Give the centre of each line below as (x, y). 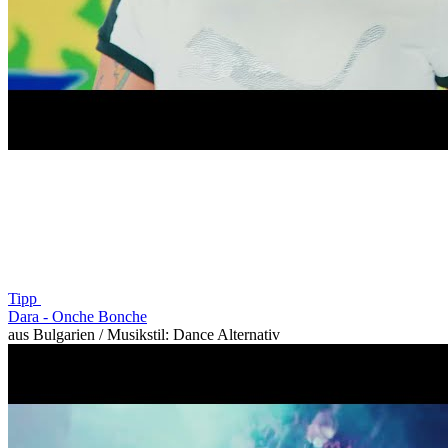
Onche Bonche (99, 316)
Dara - (30, 316)
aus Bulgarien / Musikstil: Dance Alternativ (144, 334)
